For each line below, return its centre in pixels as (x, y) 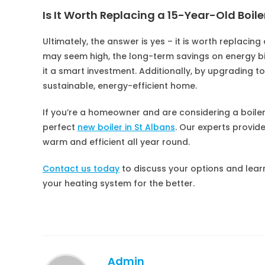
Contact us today (81, 169)
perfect (60, 127)
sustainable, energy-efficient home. (120, 86)
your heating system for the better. (119, 183)
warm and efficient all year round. (116, 142)
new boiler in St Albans (126, 127)
